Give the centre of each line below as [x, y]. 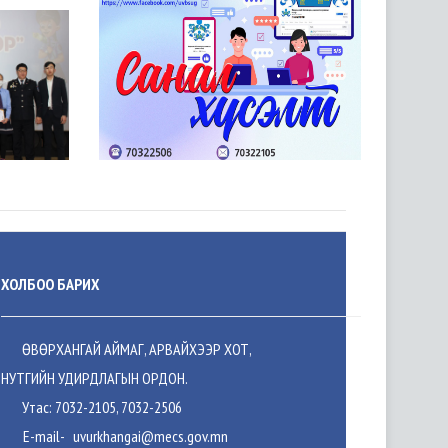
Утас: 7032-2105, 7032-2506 [99, 407]
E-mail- [42, 436]
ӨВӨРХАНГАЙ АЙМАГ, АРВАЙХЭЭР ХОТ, [132, 349]
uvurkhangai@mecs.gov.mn [147, 436]
